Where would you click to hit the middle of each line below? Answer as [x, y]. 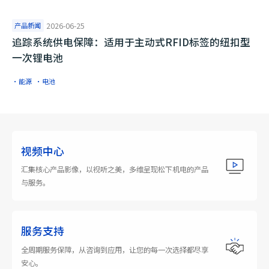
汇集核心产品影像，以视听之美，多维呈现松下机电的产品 [114, 170]
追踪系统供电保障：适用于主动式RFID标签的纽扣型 [131, 42]
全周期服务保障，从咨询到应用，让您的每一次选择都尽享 [114, 249]
